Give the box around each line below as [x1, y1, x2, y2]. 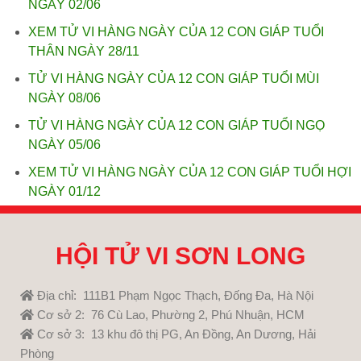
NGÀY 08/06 [28, 91, 101, 105]
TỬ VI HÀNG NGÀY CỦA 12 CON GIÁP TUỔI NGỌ [28, 118, 325, 132]
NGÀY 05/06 [28, 138, 101, 151]
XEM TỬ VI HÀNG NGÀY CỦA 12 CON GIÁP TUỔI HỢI [28, 165, 351, 179]
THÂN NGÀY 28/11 [28, 44, 139, 58]
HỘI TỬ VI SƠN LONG [56, 243, 305, 269]
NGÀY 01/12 [28, 185, 101, 198]
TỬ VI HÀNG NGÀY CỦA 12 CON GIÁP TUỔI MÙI [28, 72, 319, 85]
